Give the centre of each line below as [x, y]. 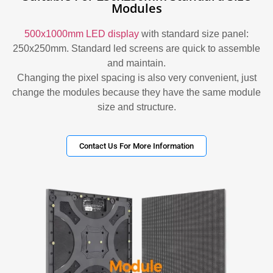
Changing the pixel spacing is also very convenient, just [136, 77]
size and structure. [136, 107]
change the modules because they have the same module [136, 92]
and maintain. [136, 63]
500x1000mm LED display [82, 34]
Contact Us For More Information [136, 146]
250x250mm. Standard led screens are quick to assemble [136, 48]
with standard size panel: [194, 34]
